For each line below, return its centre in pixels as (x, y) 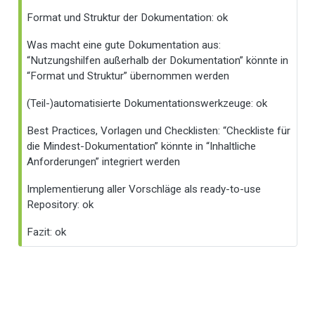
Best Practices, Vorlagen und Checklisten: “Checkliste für (159, 131)
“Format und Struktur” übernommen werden (128, 76)
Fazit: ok (47, 232)
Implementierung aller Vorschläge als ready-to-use (144, 189)
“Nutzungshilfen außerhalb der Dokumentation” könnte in (158, 61)
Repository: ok (60, 205)
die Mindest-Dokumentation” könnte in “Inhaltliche (142, 147)
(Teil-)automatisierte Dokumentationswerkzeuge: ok (147, 104)
